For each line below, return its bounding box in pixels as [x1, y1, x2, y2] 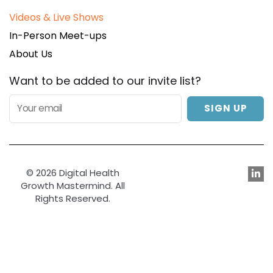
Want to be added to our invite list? [9, 73, 201, 89]
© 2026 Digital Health [26, 166, 119, 179]
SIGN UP [204, 102, 247, 115]
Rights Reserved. [35, 191, 110, 205]
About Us [9, 47, 52, 62]
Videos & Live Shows [9, 10, 104, 25]
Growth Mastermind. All [21, 179, 125, 192]
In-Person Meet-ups [9, 29, 107, 43]
